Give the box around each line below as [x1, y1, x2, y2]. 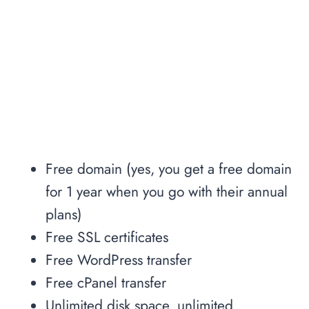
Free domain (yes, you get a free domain [46, 158, 292, 179]
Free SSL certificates [46, 226, 168, 248]
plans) [46, 203, 82, 225]
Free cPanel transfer [46, 272, 166, 293]
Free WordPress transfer [46, 249, 192, 270]
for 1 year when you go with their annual [46, 181, 288, 202]
